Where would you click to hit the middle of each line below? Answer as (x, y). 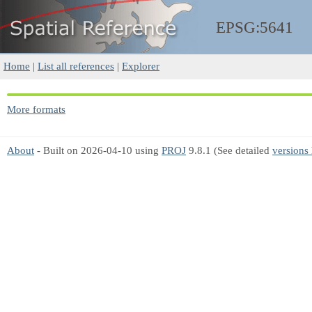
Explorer (141, 66)
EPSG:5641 (255, 28)
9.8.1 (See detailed (229, 150)
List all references (76, 66)
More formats (36, 109)
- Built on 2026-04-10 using (98, 150)
